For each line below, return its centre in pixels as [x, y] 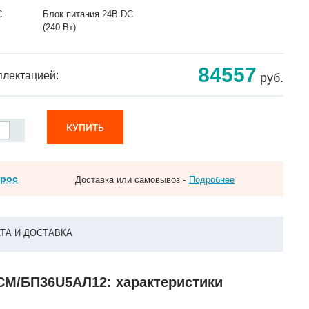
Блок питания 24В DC [88, 14]
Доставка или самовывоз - [131, 180]
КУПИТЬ [86, 127]
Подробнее [212, 180]
